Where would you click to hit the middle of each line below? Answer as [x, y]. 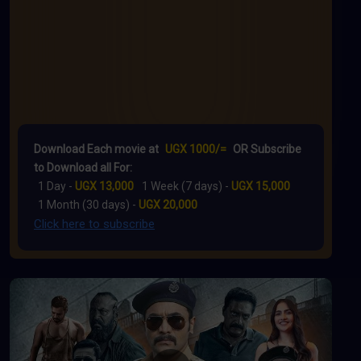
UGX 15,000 [261, 186]
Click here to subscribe [94, 224]
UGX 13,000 [104, 186]
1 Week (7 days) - [187, 186]
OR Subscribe [266, 149]
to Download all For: [83, 168]
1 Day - [56, 186]
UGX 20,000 [168, 205]
